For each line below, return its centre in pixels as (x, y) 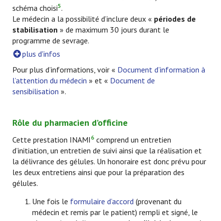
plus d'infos (41, 54)
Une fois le (51, 201)
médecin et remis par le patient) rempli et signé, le (115, 212)
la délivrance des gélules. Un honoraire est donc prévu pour (109, 161)
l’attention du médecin (50, 80)
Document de (132, 80)
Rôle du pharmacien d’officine (70, 123)
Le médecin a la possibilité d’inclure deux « (83, 19)
